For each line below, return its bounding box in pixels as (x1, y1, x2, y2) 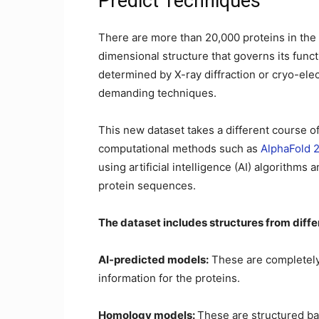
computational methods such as (98, 142, 261, 155)
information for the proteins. (98, 271, 240, 285)
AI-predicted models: (98, 253, 209, 266)
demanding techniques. (98, 86, 216, 100)
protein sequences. (98, 179, 196, 192)
